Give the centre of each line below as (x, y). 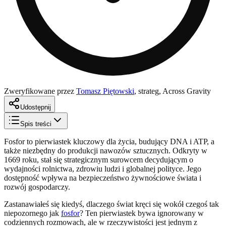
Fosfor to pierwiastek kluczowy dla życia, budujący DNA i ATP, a (109, 141)
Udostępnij (36, 107)
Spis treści (36, 124)
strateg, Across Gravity (175, 91)
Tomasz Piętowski (105, 91)
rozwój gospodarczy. (37, 187)
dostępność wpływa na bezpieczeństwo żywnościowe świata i (103, 178)
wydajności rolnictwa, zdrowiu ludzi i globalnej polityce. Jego (103, 168)
